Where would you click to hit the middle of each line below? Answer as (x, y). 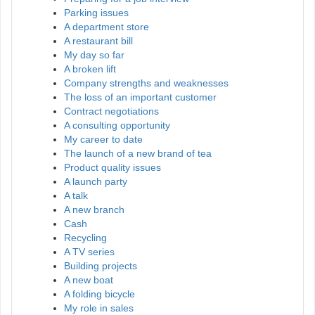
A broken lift (90, 69)
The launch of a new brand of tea (138, 154)
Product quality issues (112, 168)
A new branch (94, 210)
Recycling (85, 238)
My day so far (94, 55)
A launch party (96, 182)
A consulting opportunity (117, 126)
